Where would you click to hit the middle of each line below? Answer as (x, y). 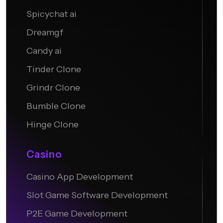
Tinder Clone (54, 69)
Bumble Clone (56, 106)
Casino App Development (80, 177)
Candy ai (44, 51)
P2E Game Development (77, 214)
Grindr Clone (53, 88)
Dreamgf (45, 33)
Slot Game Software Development (97, 195)
